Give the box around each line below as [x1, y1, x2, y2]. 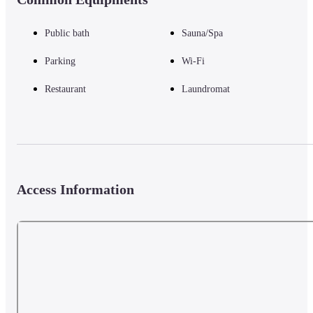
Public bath [45, 28, 89, 39]
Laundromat [182, 84, 230, 95]
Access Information [17, 181, 134, 197]
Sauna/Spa [182, 28, 223, 39]
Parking [45, 56, 75, 67]
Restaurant [45, 84, 86, 95]
